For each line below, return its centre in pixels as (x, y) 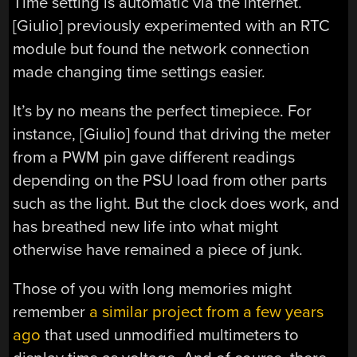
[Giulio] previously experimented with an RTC (172, 25)
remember (51, 312)
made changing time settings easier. (139, 72)
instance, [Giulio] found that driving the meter (172, 134)
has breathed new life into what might (146, 226)
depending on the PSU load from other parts (170, 180)
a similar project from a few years (207, 312)
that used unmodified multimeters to (170, 335)
